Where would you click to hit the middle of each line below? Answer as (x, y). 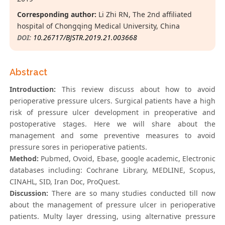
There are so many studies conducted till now (132, 193)
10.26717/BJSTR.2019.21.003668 (85, 38)
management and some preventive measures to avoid (113, 136)
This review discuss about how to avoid (136, 89)
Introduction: (33, 89)
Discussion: (29, 193)
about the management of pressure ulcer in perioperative (113, 205)
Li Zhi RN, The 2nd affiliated (144, 15)
